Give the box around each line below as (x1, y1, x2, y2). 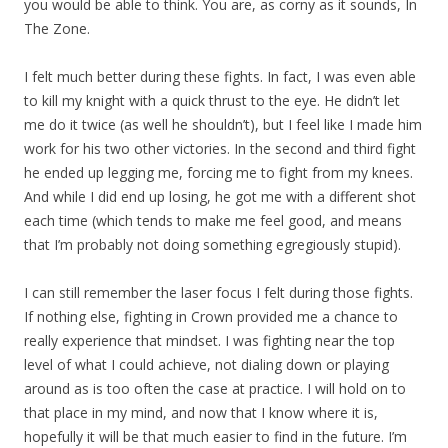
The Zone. (24, 19, 90, 38)
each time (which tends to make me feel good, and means (24, 211, 402, 230)
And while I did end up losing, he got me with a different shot (24, 187, 416, 206)
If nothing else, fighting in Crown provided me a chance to (24, 307, 398, 326)
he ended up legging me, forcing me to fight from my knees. (24, 163, 413, 182)
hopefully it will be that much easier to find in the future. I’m (24, 427, 407, 446)
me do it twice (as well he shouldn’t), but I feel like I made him (24, 115, 422, 134)
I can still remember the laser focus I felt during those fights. (24, 283, 413, 302)
